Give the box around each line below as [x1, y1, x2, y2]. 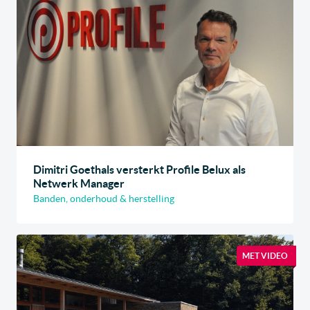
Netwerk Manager [33, 176, 125, 190]
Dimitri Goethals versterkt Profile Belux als [33, 163, 246, 176]
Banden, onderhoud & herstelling [33, 192, 174, 204]
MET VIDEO [242, 250, 288, 260]
